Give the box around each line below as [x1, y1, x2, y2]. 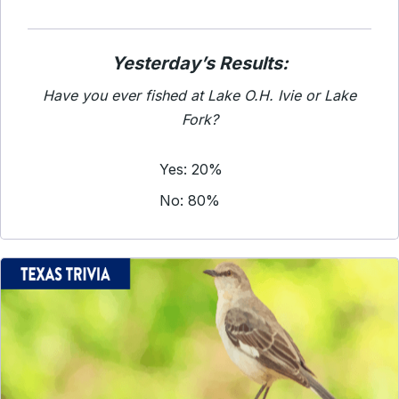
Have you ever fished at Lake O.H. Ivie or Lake [43, 86, 356, 104]
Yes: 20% [159, 160, 223, 178]
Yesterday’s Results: [110, 53, 289, 74]
